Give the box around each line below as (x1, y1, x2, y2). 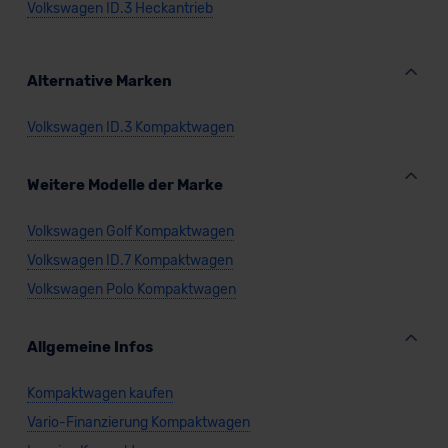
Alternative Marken (26, 71, 172, 90)
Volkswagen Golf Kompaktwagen (26, 222, 234, 240)
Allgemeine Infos (26, 337, 153, 356)
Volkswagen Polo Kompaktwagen (26, 280, 236, 298)
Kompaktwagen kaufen (26, 384, 173, 402)
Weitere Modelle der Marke (26, 175, 223, 194)
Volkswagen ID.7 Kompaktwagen (26, 251, 233, 269)
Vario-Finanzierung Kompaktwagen (26, 413, 250, 431)
